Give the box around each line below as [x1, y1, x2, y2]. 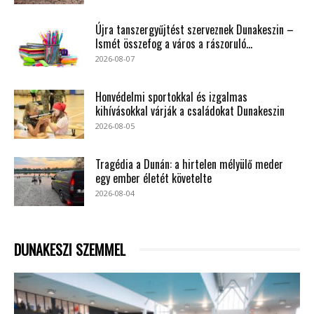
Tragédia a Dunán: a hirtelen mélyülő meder [95, 155, 283, 172]
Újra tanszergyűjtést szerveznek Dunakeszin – [95, 20, 294, 38]
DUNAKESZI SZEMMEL [14, 238, 125, 260]
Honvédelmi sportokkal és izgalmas [95, 88, 247, 105]
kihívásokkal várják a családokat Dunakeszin [95, 102, 285, 119]
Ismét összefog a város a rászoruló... [95, 34, 252, 52]
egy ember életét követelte [95, 169, 212, 186]
